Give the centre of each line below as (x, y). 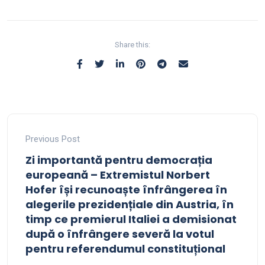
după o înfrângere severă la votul (120, 234)
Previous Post (53, 139)
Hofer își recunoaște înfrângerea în (126, 190)
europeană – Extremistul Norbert (118, 175)
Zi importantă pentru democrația (119, 160)
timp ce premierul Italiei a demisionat (131, 219)
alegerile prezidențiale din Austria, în (130, 205)
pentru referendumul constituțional (125, 249)
